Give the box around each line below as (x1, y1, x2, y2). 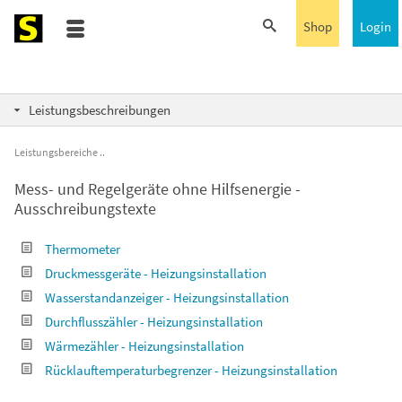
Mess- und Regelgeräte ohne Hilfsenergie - (14, 179, 301, 199)
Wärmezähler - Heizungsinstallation (45, 337, 244, 354)
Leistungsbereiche (14, 145, 98, 159)
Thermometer (45, 240, 120, 258)
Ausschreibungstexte (14, 198, 156, 219)
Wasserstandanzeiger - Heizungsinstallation (45, 289, 289, 306)
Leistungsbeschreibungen (29, 101, 170, 118)
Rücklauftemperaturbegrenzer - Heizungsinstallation (45, 362, 337, 379)
